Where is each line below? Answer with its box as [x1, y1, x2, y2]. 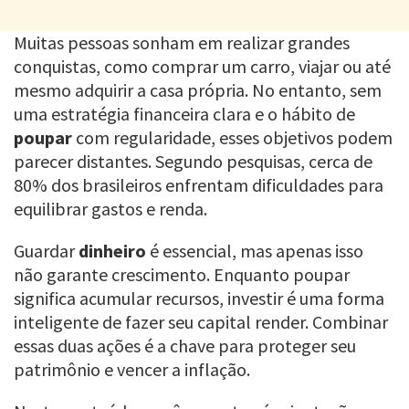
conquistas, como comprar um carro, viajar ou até [14, 54, 391, 78]
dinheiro [79, 238, 146, 262]
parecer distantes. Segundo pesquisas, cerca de [14, 149, 372, 173]
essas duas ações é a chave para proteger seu [14, 333, 356, 357]
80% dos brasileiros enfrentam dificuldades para [14, 173, 383, 196]
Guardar [14, 238, 79, 262]
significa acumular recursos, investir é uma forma [14, 286, 384, 309]
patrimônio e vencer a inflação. [14, 357, 250, 381]
